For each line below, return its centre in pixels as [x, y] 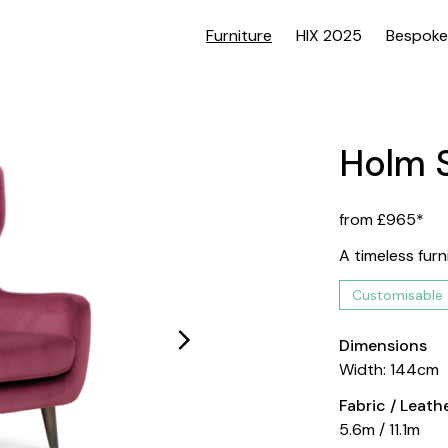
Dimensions [383, 345]
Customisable [398, 295]
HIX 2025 [329, 35]
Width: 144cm [389, 369]
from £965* [382, 219]
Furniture [239, 35]
